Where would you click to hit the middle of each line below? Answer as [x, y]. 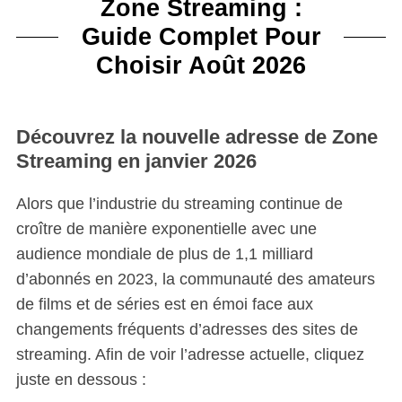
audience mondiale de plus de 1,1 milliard [164, 254]
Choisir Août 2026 [201, 66]
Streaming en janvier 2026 [136, 162]
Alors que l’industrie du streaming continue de [179, 204]
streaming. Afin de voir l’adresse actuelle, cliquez [190, 355]
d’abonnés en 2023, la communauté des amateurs [195, 280]
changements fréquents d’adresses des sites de [187, 330]
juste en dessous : [81, 380]
